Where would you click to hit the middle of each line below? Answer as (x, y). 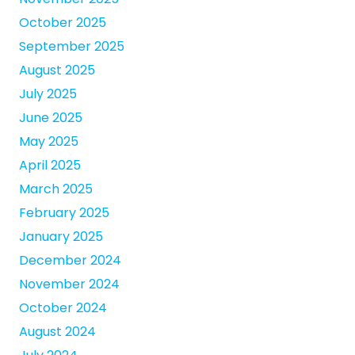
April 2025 (50, 166)
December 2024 (70, 261)
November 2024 (69, 284)
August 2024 (57, 332)
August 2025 (57, 71)
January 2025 (61, 237)
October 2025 (63, 23)
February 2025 (64, 213)
